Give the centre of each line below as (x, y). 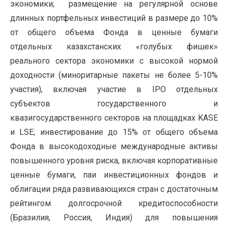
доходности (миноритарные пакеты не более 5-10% (114, 75)
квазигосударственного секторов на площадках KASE (114, 118)
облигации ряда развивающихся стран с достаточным (114, 189)
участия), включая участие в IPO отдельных (114, 90)
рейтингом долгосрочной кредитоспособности (114, 204)
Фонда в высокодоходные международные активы (114, 147)
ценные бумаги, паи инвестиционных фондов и (114, 175)
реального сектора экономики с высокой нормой (114, 61)
